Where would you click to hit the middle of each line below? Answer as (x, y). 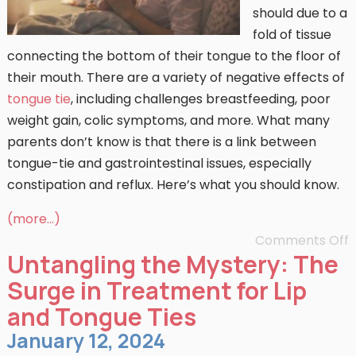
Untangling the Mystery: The (172, 264)
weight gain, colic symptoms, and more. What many (168, 120)
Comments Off (302, 240)
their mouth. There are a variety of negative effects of (176, 77)
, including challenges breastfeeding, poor (200, 99)
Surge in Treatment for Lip (157, 290)
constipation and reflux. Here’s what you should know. (173, 185)
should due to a (300, 13)
